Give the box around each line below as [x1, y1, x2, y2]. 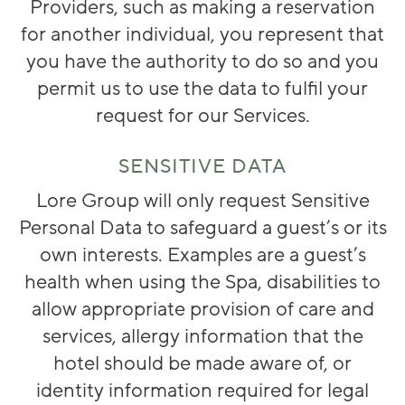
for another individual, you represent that [21, 22, 384, 48]
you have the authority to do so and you [26, 49, 379, 75]
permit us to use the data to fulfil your [37, 76, 368, 102]
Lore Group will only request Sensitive [35, 188, 370, 214]
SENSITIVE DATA [118, 154, 287, 180]
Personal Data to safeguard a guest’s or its [18, 215, 387, 241]
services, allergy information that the [42, 324, 363, 350]
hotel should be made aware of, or [53, 351, 352, 377]
